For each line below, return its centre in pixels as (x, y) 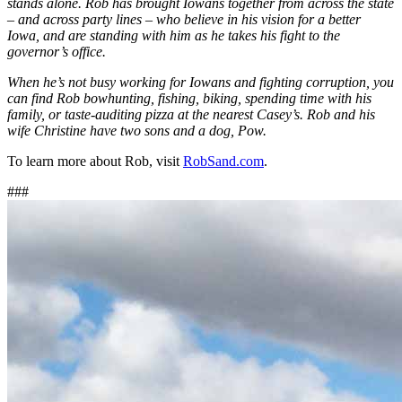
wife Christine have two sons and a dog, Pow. (137, 130)
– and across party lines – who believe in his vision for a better (184, 19)
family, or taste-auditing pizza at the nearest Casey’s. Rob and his (191, 114)
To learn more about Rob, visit (95, 161)
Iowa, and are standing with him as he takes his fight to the (174, 35)
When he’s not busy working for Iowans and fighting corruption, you (201, 82)
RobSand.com (223, 161)
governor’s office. (57, 51)
